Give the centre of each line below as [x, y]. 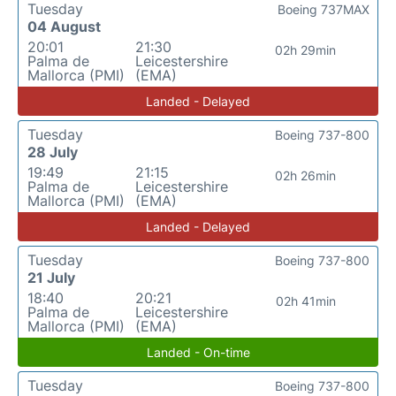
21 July [51, 278]
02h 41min [305, 301]
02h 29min [306, 50]
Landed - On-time [198, 352]
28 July [53, 152]
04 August [64, 27]
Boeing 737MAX [324, 9]
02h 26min [306, 175]
